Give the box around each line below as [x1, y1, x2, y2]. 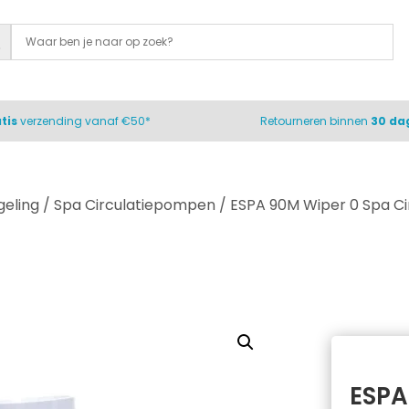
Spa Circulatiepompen [54, 194, 215, 215]
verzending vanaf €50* [19, 113, 151, 129]
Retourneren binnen [259, 113, 371, 129]
